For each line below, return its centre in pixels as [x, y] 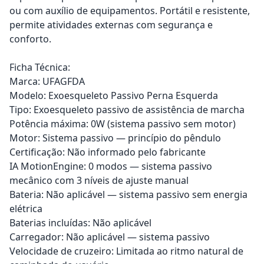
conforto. [30, 39]
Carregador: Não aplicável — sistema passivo [110, 237]
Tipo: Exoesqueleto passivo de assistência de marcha [127, 109]
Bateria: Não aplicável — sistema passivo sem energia [128, 194]
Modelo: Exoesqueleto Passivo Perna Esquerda [114, 95]
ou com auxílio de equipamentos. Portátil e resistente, [130, 10]
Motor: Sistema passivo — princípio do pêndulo [115, 138]
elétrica [26, 208]
